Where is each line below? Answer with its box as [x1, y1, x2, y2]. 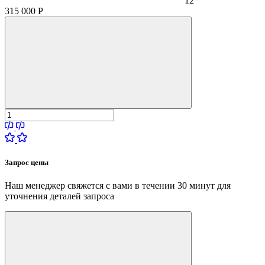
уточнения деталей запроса [5, 190, 114, 201]
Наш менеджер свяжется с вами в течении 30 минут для [5, 180, 231, 190]
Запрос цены [5, 157, 49, 167]
